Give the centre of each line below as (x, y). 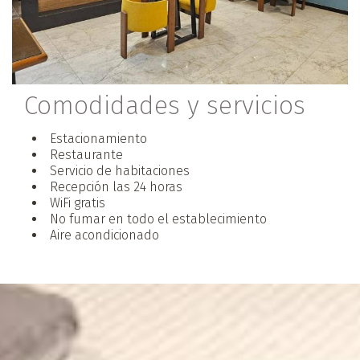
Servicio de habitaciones (120, 171)
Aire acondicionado (104, 235)
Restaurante (86, 155)
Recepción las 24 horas (116, 187)
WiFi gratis (78, 203)
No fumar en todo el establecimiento (158, 219)
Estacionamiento (98, 139)
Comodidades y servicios (165, 106)
